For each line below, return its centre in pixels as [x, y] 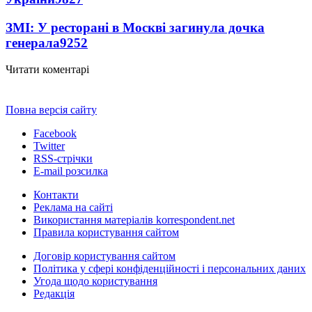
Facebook [55, 134]
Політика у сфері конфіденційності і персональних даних [170, 269]
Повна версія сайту [51, 110]
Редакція [54, 294]
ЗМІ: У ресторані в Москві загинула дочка [135, 27]
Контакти [56, 195]
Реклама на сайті [73, 208]
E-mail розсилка [71, 171]
